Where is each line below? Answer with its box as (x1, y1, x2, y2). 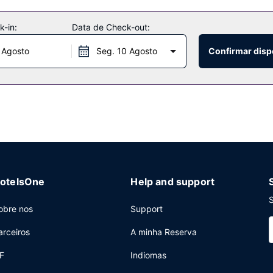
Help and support (130, 175, 215, 188)
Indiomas (130, 250, 167, 260)
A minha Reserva (130, 227, 197, 237)
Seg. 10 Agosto (96, 46, 157, 56)
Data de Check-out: (71, 22, 150, 32)
